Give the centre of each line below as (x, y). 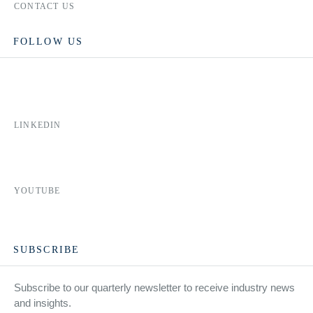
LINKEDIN (38, 125)
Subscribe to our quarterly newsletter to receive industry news (154, 287)
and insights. (43, 303)
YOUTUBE (37, 190)
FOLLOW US (48, 41)
